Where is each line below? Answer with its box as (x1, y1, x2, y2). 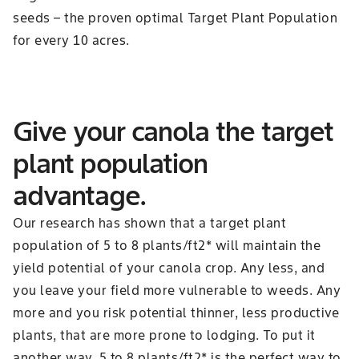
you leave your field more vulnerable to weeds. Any (13, 282, 341, 299)
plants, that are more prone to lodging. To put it (13, 327, 316, 344)
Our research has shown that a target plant (13, 215, 286, 232)
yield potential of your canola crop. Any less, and (13, 260, 325, 276)
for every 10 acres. (13, 32, 130, 49)
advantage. (13, 178, 146, 213)
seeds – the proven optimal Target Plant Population (13, 10, 337, 26)
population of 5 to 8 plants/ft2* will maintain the (13, 237, 321, 254)
